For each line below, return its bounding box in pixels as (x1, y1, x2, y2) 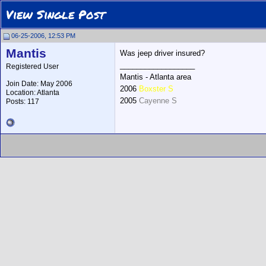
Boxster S (139, 84, 173, 93)
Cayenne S (139, 96, 177, 105)
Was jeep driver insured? (120, 49, 205, 58)
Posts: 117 (6, 97, 39, 106)
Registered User (6, 62, 59, 71)
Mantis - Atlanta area (120, 72, 191, 81)
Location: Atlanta (6, 88, 59, 97)
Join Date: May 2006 (6, 80, 72, 88)
